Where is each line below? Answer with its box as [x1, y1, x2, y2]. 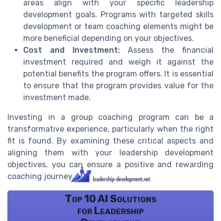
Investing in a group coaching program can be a [7, 112, 214, 122]
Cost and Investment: [23, 45, 120, 55]
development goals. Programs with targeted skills [23, 10, 214, 20]
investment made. [23, 93, 91, 103]
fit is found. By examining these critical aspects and [7, 136, 214, 146]
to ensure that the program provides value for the [23, 81, 214, 91]
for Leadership [77, 204, 144, 217]
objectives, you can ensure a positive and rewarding [7, 160, 214, 170]
